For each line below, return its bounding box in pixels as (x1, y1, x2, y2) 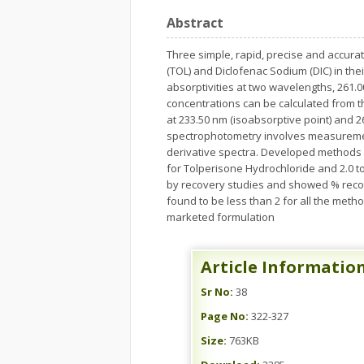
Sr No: (201, 284, 233, 299)
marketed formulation (167, 210, 275, 224)
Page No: (201, 309, 249, 323)
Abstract (167, 14, 223, 32)
